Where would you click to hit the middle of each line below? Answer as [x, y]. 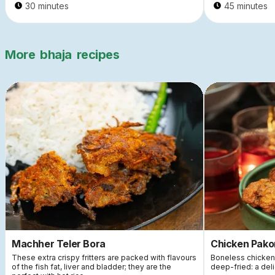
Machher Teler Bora [59, 244]
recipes [98, 54]
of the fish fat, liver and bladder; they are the [91, 267]
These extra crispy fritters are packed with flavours [104, 258]
